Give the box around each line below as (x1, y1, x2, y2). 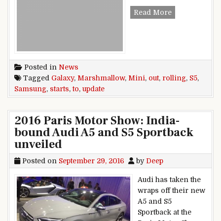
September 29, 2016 (59, 156, 124, 165)
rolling (162, 74, 186, 82)
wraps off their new (138, 186, 205, 194)
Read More (134, 8, 172, 17)
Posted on (20, 156, 59, 165)
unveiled (14, 136, 62, 152)
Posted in (22, 63, 59, 71)
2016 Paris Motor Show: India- (14, 112, 180, 128)
